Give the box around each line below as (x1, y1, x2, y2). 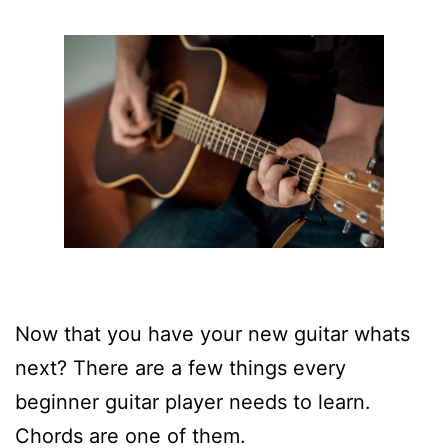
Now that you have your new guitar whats (15, 321, 410, 346)
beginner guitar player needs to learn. (15, 389, 371, 414)
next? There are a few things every (15, 355, 346, 380)
